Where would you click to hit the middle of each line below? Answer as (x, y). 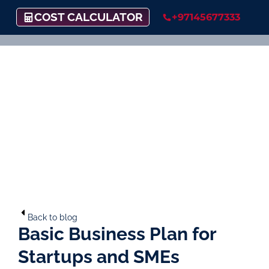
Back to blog (53, 217)
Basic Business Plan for (117, 234)
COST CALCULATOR (89, 17)
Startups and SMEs (99, 256)
